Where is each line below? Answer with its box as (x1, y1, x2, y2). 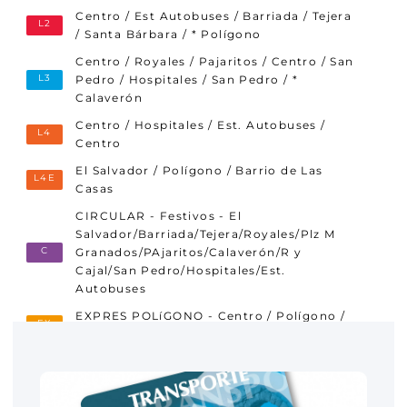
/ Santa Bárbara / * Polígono (75, 27, 262, 41)
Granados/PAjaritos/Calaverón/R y (75, 245, 303, 259)
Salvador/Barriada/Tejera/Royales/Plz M (75, 227, 336, 241)
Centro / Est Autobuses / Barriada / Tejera (75, 9, 352, 23)
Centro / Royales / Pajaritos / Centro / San (75, 55, 354, 68)
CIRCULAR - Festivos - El (75, 209, 243, 223)
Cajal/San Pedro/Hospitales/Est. (75, 263, 286, 277)
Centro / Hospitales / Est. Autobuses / (75, 118, 326, 132)
